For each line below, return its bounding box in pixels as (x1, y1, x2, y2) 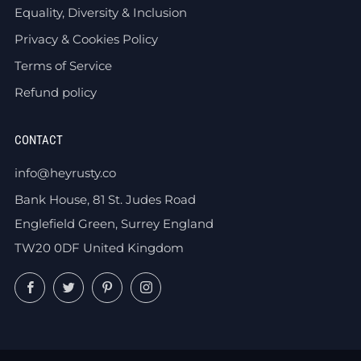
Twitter (82, 276, 124, 292)
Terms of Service (15, 57, 112, 73)
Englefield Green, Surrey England (15, 215, 214, 231)
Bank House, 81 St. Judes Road (15, 191, 196, 207)
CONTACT (15, 132, 63, 147)
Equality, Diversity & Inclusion (15, 4, 187, 20)
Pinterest (121, 276, 176, 292)
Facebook (44, 276, 102, 292)
